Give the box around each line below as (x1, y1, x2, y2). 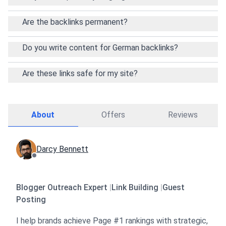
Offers (101, 110, 125, 120)
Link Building (111, 183, 160, 193)
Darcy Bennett (36, 144, 88, 154)
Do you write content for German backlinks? (22, 43, 178, 53)
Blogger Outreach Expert (16, 183, 109, 193)
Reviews (168, 110, 198, 120)
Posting (16, 195, 46, 205)
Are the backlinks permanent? (22, 17, 128, 27)
